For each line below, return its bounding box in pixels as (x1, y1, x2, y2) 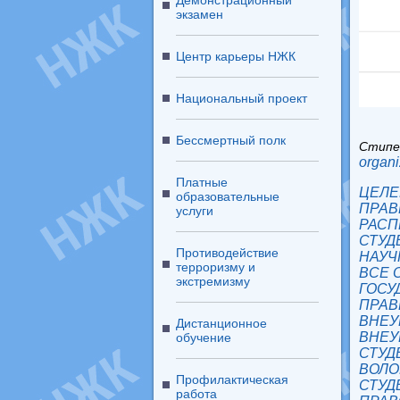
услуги (176, 204, 213, 218)
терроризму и (176, 260, 255, 274)
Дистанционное (176, 316, 267, 330)
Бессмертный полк (176, 133, 286, 147)
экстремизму (176, 274, 250, 288)
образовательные (176, 189, 279, 204)
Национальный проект (176, 91, 307, 105)
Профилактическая (176, 372, 288, 387)
